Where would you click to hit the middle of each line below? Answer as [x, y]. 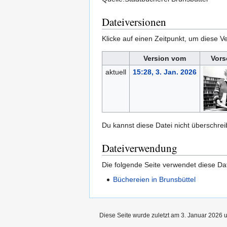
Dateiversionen [134, 22]
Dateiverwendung [140, 148]
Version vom [165, 59]
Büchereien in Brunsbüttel [155, 180]
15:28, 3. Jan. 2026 [164, 72]
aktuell [116, 72]
